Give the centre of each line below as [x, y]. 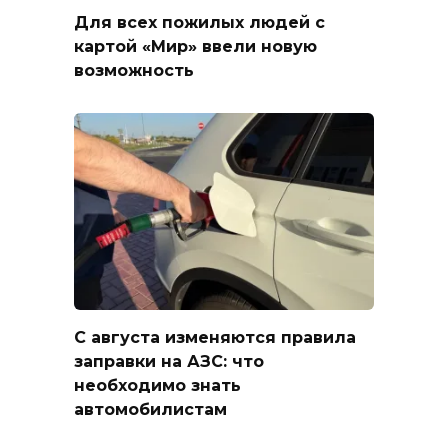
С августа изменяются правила [215, 337]
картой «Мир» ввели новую [195, 46]
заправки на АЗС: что [169, 361]
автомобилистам [150, 409]
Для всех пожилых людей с [199, 22]
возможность [134, 70]
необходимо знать [157, 385]
